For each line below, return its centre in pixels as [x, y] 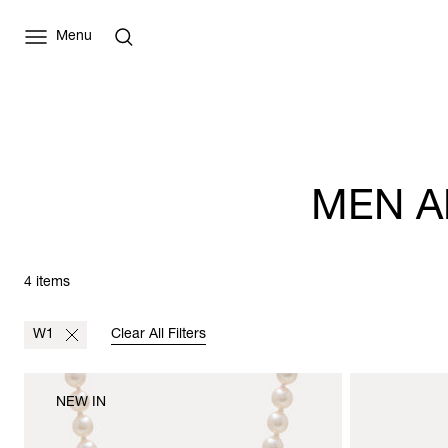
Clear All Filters [158, 335]
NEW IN [81, 403]
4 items [47, 283]
